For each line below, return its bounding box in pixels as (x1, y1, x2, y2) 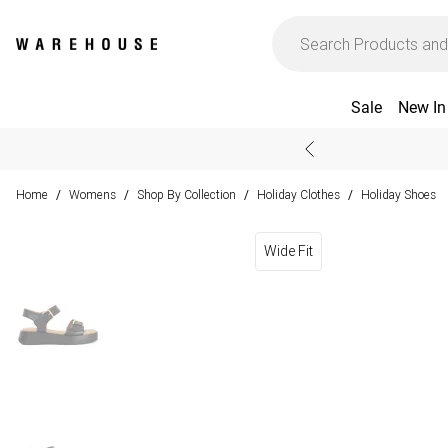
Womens (69, 187, 116, 202)
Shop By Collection (137, 187, 236, 202)
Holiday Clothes (257, 187, 340, 202)
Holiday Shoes (361, 187, 436, 202)
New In (397, 98, 446, 117)
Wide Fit (263, 242, 313, 260)
